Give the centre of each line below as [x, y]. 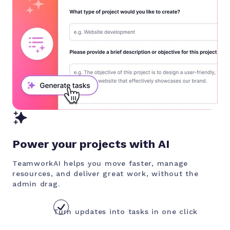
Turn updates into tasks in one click [126, 211]
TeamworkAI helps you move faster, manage [100, 163]
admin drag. [36, 184]
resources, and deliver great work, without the [106, 173]
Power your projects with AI [91, 144]
